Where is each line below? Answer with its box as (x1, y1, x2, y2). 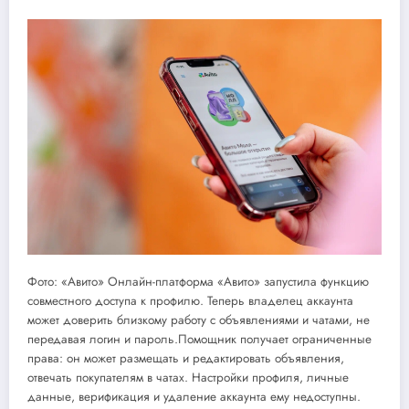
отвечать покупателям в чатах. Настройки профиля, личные (27, 369, 349, 387)
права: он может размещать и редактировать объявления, (27, 350, 344, 368)
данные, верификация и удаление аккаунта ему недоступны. (27, 388, 361, 406)
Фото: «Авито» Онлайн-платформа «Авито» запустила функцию (27, 273, 369, 291)
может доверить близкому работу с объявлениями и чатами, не (27, 311, 370, 330)
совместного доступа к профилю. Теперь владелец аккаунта (27, 292, 353, 310)
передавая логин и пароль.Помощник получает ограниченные (27, 330, 372, 349)
